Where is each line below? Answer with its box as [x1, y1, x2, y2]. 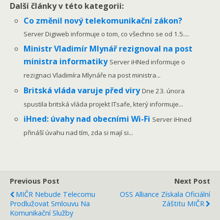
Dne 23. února [142, 86, 185, 95]
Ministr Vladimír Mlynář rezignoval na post [24, 43, 193, 55]
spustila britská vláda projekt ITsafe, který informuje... [24, 99, 184, 109]
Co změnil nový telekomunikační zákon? [24, 15, 183, 27]
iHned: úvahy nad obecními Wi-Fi [24, 113, 153, 124]
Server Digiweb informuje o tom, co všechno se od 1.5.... [24, 29, 190, 39]
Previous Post [10, 176, 59, 186]
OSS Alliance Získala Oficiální [120, 189, 210, 199]
